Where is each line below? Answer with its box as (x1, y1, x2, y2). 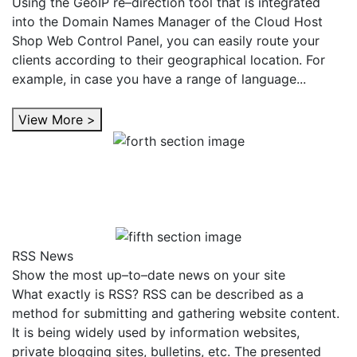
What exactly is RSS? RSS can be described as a (12, 285, 304, 302)
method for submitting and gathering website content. (12, 304, 339, 321)
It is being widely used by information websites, (12, 324, 300, 340)
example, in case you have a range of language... (12, 70, 306, 87)
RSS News (12, 247, 73, 264)
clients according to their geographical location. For (12, 51, 325, 68)
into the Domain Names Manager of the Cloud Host (12, 13, 323, 29)
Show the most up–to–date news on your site (12, 266, 285, 283)
